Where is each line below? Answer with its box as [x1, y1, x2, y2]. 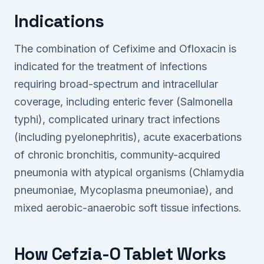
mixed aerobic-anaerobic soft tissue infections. [14, 201, 242, 214]
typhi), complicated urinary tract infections [14, 113, 220, 126]
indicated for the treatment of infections [14, 60, 207, 72]
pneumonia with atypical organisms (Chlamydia [14, 166, 244, 179]
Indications [14, 10, 104, 33]
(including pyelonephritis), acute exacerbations [14, 130, 242, 143]
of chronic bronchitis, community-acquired [14, 148, 220, 161]
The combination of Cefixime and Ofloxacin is [14, 42, 236, 55]
